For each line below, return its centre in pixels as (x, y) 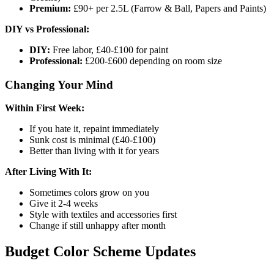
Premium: (50, 8)
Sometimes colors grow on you (89, 193)
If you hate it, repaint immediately (94, 129)
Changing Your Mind (59, 84)
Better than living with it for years (94, 151)
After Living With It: (48, 172)
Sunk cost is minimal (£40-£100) (92, 140)
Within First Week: (45, 108)
